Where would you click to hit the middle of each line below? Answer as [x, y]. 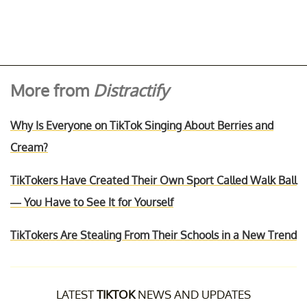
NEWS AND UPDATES [193, 294]
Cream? [29, 147]
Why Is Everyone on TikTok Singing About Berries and [142, 125]
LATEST [76, 294]
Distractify [131, 90]
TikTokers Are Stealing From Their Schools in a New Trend [153, 235]
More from [52, 90]
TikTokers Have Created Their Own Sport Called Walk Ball [153, 180]
